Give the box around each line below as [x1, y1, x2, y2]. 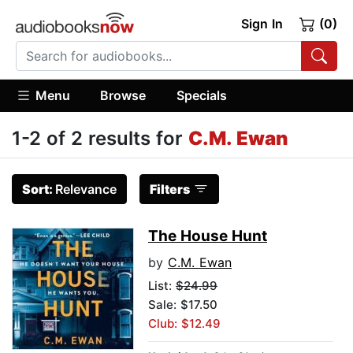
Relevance [55, 181, 117, 198]
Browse [100, 87, 147, 103]
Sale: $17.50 [148, 297, 217, 313]
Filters [150, 181, 190, 198]
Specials [176, 87, 227, 103]
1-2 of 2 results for [12, 127, 188, 150]
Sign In [240, 16, 283, 32]
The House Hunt [148, 227, 267, 246]
